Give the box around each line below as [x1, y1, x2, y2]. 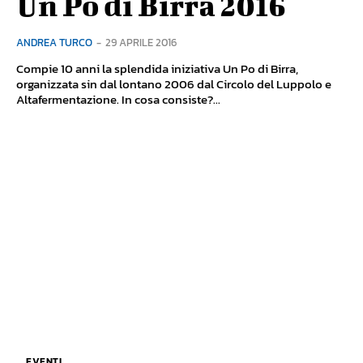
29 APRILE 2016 [105, 34, 177, 50]
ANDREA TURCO [16, 34, 92, 50]
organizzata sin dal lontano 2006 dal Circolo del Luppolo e [16, 74, 331, 93]
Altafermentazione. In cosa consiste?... [16, 89, 220, 109]
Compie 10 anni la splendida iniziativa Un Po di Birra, [16, 58, 298, 78]
